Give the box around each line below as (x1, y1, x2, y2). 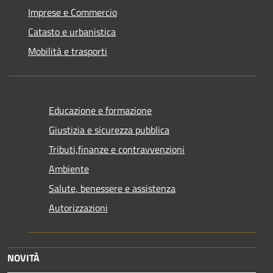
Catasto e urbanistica (28, 24, 116, 39)
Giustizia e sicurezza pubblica (49, 122, 169, 137)
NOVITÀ (7, 250, 40, 265)
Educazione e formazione (49, 102, 152, 118)
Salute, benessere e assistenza (49, 180, 175, 196)
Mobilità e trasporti (28, 43, 107, 58)
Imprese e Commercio (28, 4, 117, 19)
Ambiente (49, 161, 89, 176)
